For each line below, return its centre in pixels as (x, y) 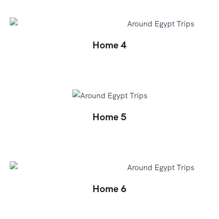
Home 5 (109, 117)
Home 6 (109, 189)
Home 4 (109, 45)
